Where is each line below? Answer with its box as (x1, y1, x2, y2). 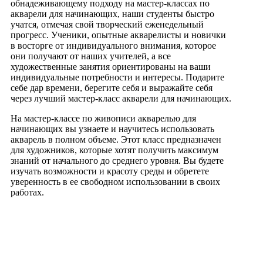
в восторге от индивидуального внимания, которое (11, 40, 216, 50)
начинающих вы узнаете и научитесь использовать (11, 123, 214, 134)
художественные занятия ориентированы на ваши (11, 61, 211, 72)
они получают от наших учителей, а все (11, 50, 171, 61)
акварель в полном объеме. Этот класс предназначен (11, 134, 221, 144)
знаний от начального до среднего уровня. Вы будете (11, 155, 224, 166)
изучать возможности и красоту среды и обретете (11, 166, 209, 176)
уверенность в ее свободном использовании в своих (11, 176, 220, 187)
